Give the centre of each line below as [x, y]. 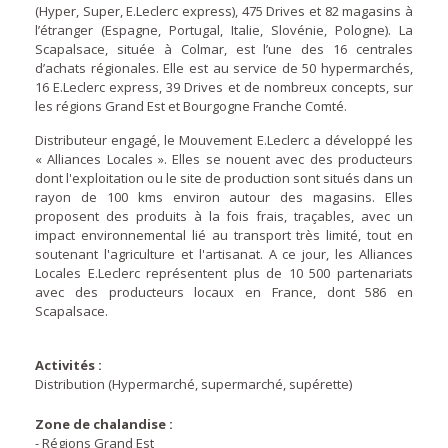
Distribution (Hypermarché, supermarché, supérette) [193, 384]
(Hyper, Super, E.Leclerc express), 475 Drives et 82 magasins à [224, 11]
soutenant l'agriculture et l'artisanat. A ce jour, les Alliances [224, 254]
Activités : [68, 365]
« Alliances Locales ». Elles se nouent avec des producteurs [224, 159]
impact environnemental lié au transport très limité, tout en [224, 235]
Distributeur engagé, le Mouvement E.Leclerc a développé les [224, 140]
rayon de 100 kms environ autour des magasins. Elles [224, 197]
